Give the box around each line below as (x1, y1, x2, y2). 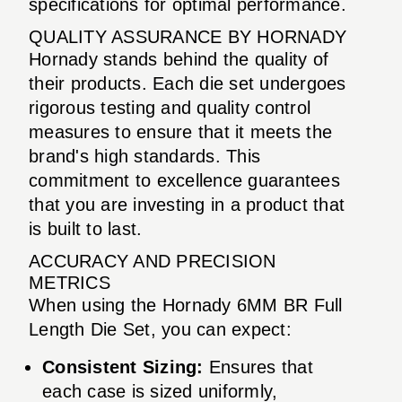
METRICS (29, 272, 110, 293)
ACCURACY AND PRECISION (29, 250, 276, 271)
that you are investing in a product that (29, 194, 345, 214)
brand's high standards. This (29, 145, 260, 166)
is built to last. (29, 218, 143, 239)
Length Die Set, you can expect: (29, 319, 292, 339)
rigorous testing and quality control (29, 97, 310, 118)
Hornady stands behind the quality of (29, 48, 328, 69)
